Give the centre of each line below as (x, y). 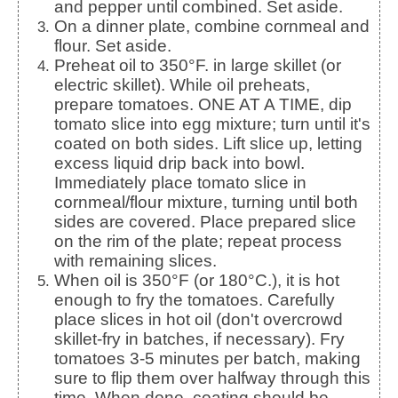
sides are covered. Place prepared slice (205, 221)
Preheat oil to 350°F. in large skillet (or (60, 65)
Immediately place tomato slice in (180, 182)
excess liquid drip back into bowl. (179, 163)
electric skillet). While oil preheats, (182, 84)
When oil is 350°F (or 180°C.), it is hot (62, 280)
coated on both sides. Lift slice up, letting (208, 143)
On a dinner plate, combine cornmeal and (61, 26)
